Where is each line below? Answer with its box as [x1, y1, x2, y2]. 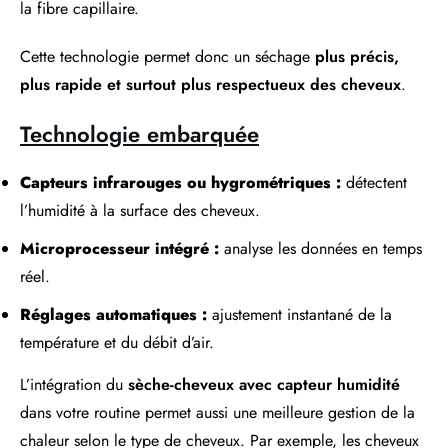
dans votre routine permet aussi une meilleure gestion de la [20, 401, 415, 425]
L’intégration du [20, 373, 128, 397]
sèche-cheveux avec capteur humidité [128, 373, 400, 397]
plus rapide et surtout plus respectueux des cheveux [20, 73, 401, 97]
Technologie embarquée [20, 118, 259, 151]
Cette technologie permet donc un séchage [20, 45, 315, 69]
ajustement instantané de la [207, 303, 392, 327]
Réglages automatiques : [20, 303, 207, 327]
